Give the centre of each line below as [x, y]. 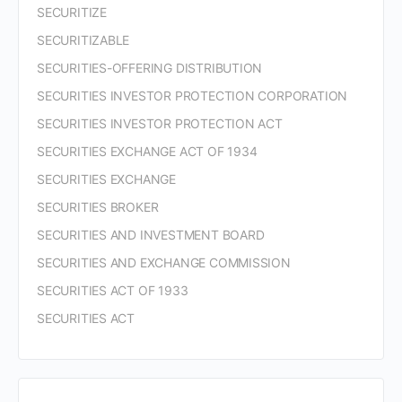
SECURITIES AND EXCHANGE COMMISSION [164, 262]
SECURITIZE [72, 12]
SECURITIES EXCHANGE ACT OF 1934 [147, 151]
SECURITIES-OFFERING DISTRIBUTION [150, 68]
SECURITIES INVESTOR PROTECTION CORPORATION [192, 96]
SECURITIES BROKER [98, 207]
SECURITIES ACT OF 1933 [113, 290]
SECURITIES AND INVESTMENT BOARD [151, 235]
